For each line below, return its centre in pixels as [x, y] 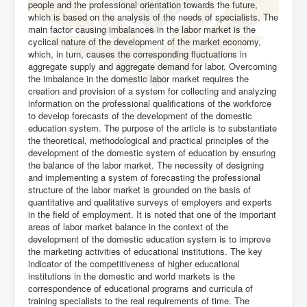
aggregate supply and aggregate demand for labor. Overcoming [152, 66]
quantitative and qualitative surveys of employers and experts [150, 201]
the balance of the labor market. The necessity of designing [146, 164]
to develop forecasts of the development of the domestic [140, 115]
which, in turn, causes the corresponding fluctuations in [137, 53]
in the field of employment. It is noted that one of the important [152, 214]
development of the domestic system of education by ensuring [152, 152]
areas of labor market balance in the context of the [128, 226]
